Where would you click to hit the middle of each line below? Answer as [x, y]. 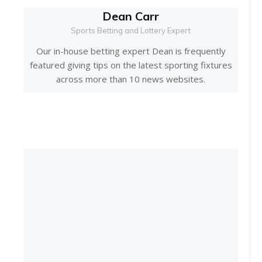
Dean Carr [131, 16]
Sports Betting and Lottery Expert [131, 31]
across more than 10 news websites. [131, 79]
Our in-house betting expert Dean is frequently [131, 51]
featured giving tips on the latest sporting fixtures [131, 65]
